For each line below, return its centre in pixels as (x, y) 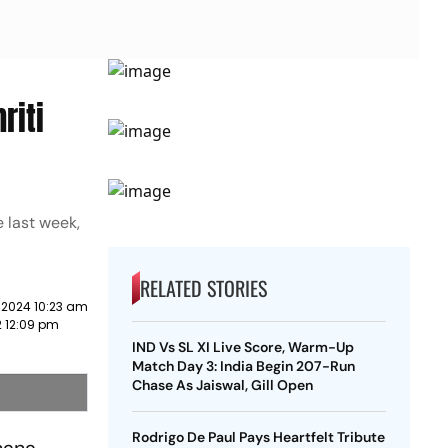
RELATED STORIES (203, 288)
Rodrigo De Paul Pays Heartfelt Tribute (258, 437)
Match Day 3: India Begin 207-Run (243, 366)
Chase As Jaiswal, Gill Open (222, 385)
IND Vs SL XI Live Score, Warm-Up (242, 347)
